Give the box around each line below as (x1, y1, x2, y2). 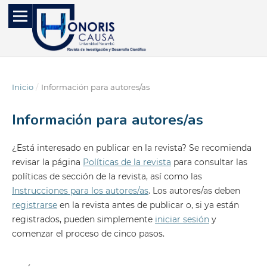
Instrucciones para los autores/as (11, 185, 148, 196)
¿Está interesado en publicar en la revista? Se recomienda (11, 142, 252, 153)
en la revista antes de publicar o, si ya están (57, 200, 239, 210)
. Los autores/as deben (148, 185, 240, 196)
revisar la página (11, 157, 83, 167)
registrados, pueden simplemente (11, 214, 155, 225)
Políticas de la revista (82, 157, 171, 167)
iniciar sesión (154, 214, 209, 225)
